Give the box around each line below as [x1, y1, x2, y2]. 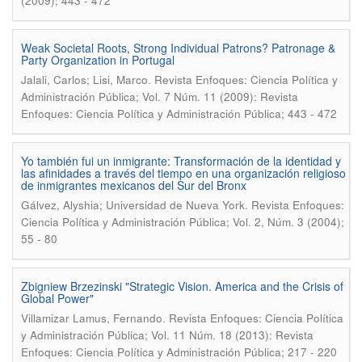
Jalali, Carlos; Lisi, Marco [21, 72, 148, 87]
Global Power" [21, 290, 97, 306]
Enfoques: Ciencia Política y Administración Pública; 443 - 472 [21, 106, 337, 121]
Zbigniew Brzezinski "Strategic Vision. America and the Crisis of [21, 278, 343, 294]
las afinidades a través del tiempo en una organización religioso [21, 165, 346, 181]
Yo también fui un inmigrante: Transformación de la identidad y [21, 153, 341, 169]
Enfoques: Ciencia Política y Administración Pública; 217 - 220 [21, 344, 337, 360]
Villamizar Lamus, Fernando [21, 310, 162, 326]
